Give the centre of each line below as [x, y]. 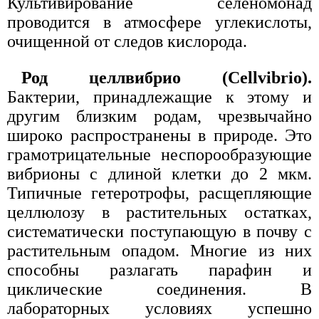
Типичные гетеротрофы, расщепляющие [159, 193]
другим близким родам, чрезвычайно [159, 116]
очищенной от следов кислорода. [127, 41]
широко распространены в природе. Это [159, 135]
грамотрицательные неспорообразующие [159, 154]
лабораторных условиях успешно [159, 308]
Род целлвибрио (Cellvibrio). [167, 77]
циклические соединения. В [159, 289]
